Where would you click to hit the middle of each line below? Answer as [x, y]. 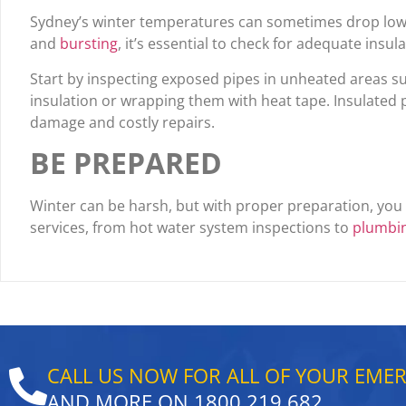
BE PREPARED [126, 163]
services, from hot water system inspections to [191, 228]
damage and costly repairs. [122, 122]
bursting [89, 44]
